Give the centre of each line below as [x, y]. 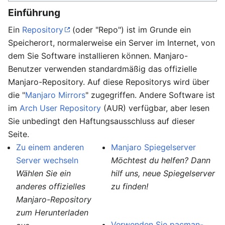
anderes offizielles [51, 187]
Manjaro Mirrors [55, 95]
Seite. [19, 134]
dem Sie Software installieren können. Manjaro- [98, 56]
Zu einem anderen [50, 147]
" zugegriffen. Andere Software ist [150, 95]
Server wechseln [47, 160]
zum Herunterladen [52, 213]
